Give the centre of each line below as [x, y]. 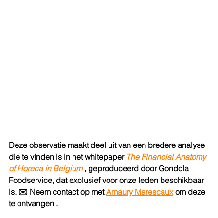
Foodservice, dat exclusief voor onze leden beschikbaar [107, 180]
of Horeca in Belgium [45, 169]
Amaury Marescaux [140, 192]
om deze [191, 192]
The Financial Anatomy [167, 157]
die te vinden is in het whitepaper [66, 157]
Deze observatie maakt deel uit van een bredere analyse [108, 145]
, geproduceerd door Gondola [137, 169]
